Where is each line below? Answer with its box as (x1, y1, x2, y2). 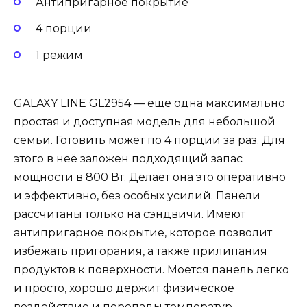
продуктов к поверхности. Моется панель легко (14, 262, 289, 276)
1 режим (36, 48, 83, 62)
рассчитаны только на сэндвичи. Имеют (14, 207, 245, 221)
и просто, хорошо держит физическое (14, 281, 234, 295)
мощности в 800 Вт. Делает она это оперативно (14, 170, 286, 184)
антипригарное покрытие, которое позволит (14, 225, 272, 239)
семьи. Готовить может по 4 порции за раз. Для (14, 133, 285, 147)
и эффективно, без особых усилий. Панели (14, 188, 260, 202)
